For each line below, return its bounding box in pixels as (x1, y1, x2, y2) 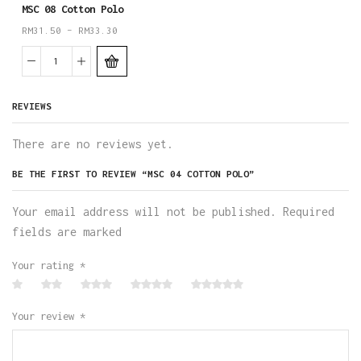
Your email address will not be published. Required (12, 205, 334, 219)
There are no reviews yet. (12, 136, 173, 151)
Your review (12, 309, 80, 322)
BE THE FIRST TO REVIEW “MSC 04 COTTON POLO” (12, 168, 255, 180)
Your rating (12, 258, 80, 272)
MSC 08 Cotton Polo (21, 2, 123, 15)
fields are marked (12, 225, 122, 239)
